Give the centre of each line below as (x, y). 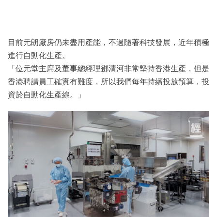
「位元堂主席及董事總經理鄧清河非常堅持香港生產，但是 (108, 69)
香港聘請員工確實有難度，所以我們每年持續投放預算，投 (108, 82)
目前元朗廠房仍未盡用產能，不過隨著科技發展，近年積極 (108, 43)
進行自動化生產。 (39, 56)
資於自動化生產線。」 (46, 95)
